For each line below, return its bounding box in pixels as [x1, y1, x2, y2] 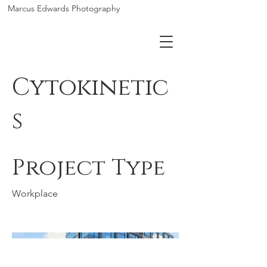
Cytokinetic [12, 72, 169, 104]
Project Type [12, 153, 165, 183]
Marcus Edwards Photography [8, 3, 120, 14]
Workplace [12, 188, 58, 199]
